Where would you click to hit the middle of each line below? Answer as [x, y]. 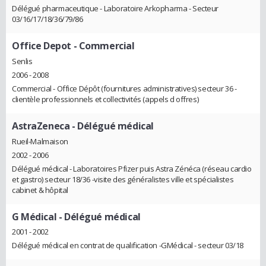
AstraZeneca [41, 126]
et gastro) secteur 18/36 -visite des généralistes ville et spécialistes [123, 179]
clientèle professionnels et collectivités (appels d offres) [105, 99]
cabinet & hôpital [40, 190]
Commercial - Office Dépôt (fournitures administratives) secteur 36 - [124, 88]
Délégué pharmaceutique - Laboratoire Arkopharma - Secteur [115, 9]
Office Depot [42, 46]
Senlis [22, 61]
